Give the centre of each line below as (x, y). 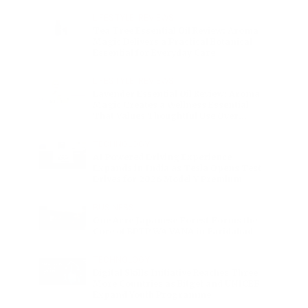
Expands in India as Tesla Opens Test (177, 168)
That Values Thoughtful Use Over (166, 116)
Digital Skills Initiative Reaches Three (176, 273)
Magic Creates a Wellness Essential (171, 105)
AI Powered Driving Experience (163, 157)
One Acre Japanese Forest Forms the (175, 221)
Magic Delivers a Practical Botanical (173, 42)
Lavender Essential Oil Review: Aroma (177, 94)
